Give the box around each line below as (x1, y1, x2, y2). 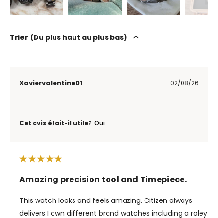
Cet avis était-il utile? (19, 118, 92, 127)
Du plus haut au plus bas (34, 32, 124, 42)
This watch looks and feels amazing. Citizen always (19, 195, 192, 205)
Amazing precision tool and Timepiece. (19, 173, 187, 185)
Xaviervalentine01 (19, 78, 82, 88)
